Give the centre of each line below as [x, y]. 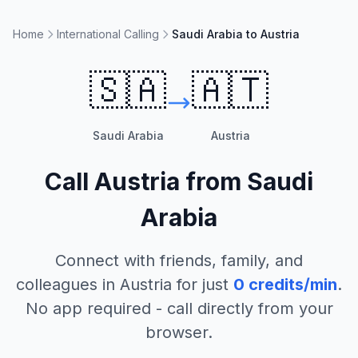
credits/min [291, 284]
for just [200, 284]
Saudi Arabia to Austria [236, 34]
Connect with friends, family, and [179, 261]
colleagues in [68, 284]
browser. [179, 332]
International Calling [108, 34]
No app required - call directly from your [179, 308]
